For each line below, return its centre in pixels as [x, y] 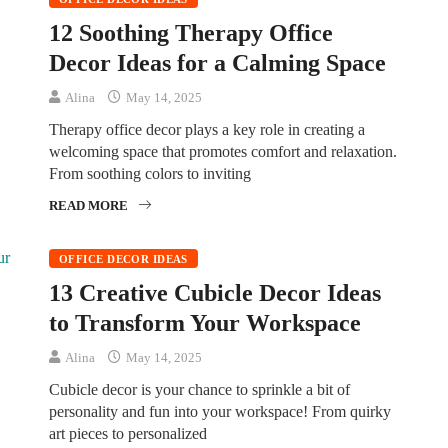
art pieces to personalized [128, 433]
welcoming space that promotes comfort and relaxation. [223, 151]
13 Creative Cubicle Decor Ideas [215, 292]
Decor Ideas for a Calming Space [217, 62]
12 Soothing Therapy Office [191, 32]
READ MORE [88, 205]
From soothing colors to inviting [150, 173]
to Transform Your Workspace [205, 322]
